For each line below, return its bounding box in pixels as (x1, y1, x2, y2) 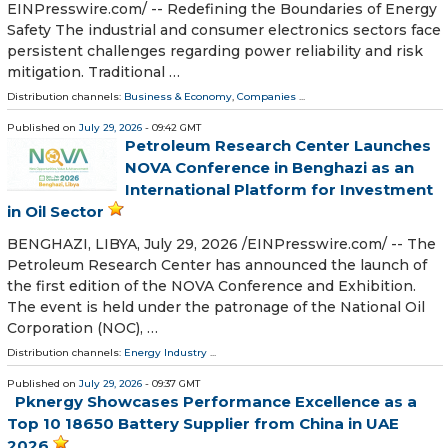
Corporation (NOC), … (7, 319, 158, 338)
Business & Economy (124, 89, 232, 103)
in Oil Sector (7, 201, 104, 221)
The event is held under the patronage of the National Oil (7, 298, 425, 317)
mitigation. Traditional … (7, 62, 180, 81)
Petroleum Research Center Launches (125, 135, 431, 155)
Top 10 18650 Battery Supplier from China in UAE (7, 414, 399, 434)
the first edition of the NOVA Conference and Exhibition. (7, 277, 416, 296)
